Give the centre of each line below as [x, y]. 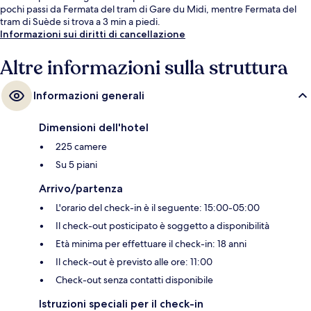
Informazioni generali [89, 96]
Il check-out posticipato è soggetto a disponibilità [162, 226]
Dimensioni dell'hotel [94, 128]
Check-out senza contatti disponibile [134, 280]
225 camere [81, 147]
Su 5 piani [76, 165]
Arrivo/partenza [81, 189]
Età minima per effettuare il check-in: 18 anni [151, 244]
